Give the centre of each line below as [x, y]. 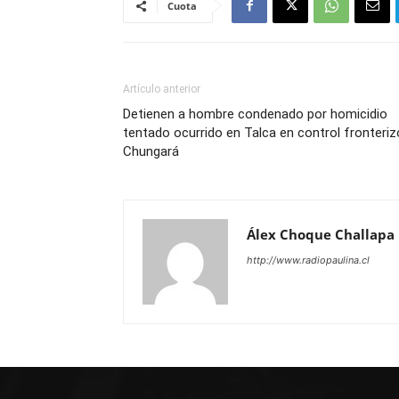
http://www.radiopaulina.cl [308, 260]
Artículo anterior [162, 89]
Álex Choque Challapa [321, 234]
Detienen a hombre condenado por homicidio [255, 114]
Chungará [151, 151]
